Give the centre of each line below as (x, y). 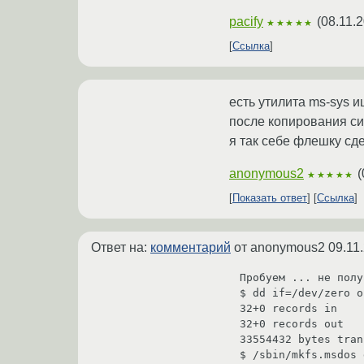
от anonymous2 (279, 248)
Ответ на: (121, 248)
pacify (246, 22)
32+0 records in (288, 308)
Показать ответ (270, 198)
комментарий (191, 248)
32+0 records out (292, 323)
